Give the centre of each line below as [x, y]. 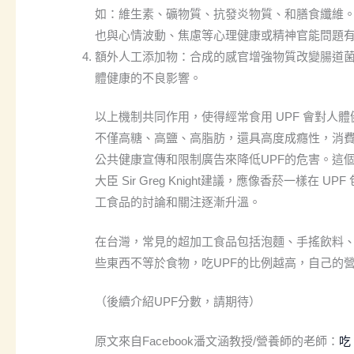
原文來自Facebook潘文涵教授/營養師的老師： [217, 341]
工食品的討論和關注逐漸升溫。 [178, 202]
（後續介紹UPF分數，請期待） [178, 302]
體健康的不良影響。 [149, 77]
